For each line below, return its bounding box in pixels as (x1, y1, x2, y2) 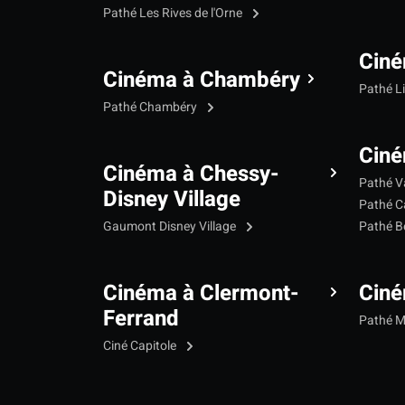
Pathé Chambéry (103, 98, 200, 118)
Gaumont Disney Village (103, 217, 239, 237)
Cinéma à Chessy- (103, 158, 279, 191)
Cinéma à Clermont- (103, 278, 299, 310)
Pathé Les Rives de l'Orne (103, 4, 245, 24)
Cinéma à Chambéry (103, 64, 300, 97)
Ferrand (103, 303, 179, 335)
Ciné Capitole (103, 336, 179, 356)
